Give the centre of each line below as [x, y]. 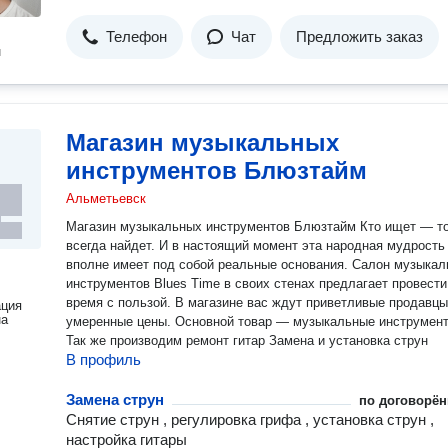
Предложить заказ [359, 36]
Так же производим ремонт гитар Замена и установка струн [247, 340]
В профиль [103, 359]
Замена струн [115, 399]
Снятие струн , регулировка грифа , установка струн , [250, 419]
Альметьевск [106, 198]
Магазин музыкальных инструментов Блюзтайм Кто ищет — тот [213, 226]
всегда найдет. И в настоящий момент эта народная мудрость [255, 245]
